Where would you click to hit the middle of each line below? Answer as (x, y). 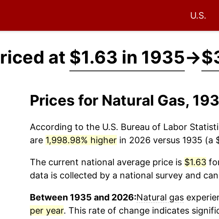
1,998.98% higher (81, 140)
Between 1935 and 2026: (83, 197)
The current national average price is (107, 162)
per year (46, 210)
